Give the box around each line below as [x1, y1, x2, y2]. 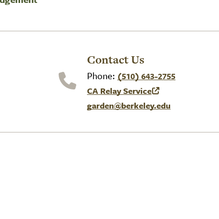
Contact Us [87, 52, 144, 67]
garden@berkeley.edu [87, 99, 171, 111]
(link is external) [86, 90, 152, 103]
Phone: [87, 69, 117, 82]
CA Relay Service [87, 85, 152, 97]
